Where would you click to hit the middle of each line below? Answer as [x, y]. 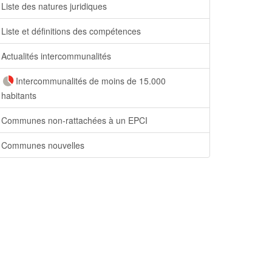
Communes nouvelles [43, 145]
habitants [19, 96]
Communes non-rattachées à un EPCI [74, 121]
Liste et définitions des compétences [71, 31]
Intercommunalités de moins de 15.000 [91, 81]
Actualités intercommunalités [56, 56]
